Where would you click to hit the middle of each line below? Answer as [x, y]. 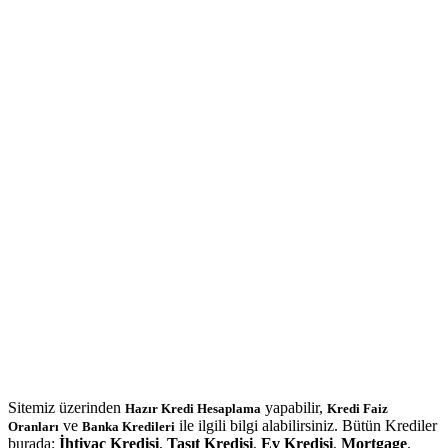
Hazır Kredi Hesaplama [193, 408]
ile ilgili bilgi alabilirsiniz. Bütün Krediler [306, 425]
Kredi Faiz [357, 408]
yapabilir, [294, 407]
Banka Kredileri [128, 426]
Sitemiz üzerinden [66, 407]
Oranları [33, 426]
